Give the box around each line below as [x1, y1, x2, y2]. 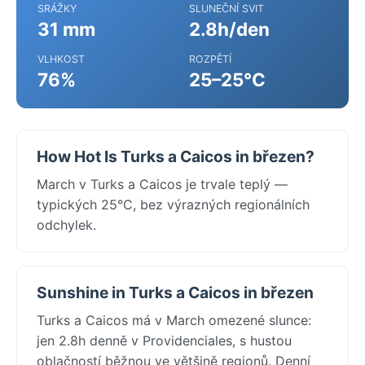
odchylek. [37, 216, 96, 233]
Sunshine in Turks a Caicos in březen [37, 282, 314, 302]
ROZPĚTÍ [189, 52, 231, 65]
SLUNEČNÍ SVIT [189, 2, 264, 15]
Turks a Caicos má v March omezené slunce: [37, 311, 311, 328]
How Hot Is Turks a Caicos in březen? [37, 146, 314, 166]
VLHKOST [37, 52, 85, 65]
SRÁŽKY [37, 2, 77, 15]
